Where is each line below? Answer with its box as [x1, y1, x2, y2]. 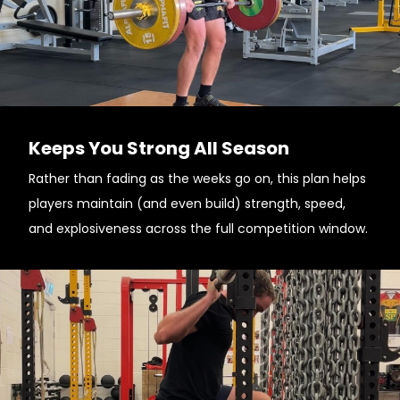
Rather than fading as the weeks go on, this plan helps [29, 170, 366, 187]
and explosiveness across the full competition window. [29, 220, 368, 237]
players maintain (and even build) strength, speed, [29, 195, 346, 212]
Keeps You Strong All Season [29, 136, 289, 161]
